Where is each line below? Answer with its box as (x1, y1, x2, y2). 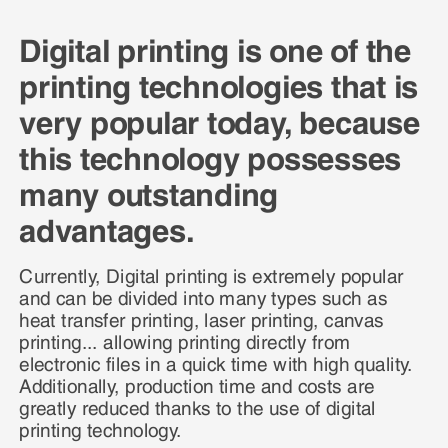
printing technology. (19, 414, 182, 441)
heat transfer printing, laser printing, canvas (19, 304, 384, 331)
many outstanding (19, 168, 279, 213)
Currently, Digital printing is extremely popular (19, 260, 404, 287)
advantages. (19, 204, 194, 249)
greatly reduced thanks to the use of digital (19, 392, 376, 419)
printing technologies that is (19, 60, 419, 105)
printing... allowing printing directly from (19, 326, 351, 353)
